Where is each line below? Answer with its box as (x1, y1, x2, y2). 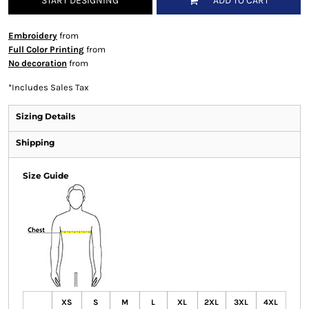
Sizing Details (15, 111, 75, 122)
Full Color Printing (8, 44, 84, 55)
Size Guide (22, 170, 69, 181)
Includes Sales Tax (11, 82, 89, 93)
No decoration (8, 58, 67, 69)
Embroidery (8, 30, 57, 41)
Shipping (15, 137, 54, 148)
